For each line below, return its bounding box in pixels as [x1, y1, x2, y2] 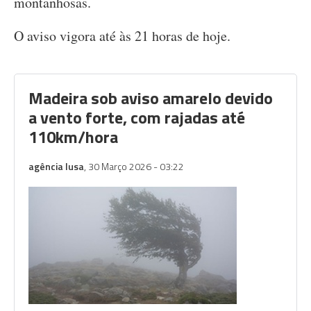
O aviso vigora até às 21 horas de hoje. [14, 26, 230, 45]
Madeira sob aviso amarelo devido [28, 85, 273, 110]
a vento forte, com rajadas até [28, 105, 245, 130]
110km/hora [28, 124, 118, 149]
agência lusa [28, 159, 84, 174]
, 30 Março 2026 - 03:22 [84, 159, 184, 174]
